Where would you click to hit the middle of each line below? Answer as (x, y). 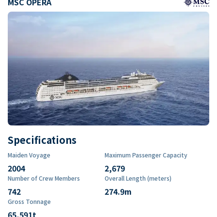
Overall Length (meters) (138, 178)
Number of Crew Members (44, 178)
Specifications (42, 139)
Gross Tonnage (29, 201)
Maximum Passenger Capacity (146, 155)
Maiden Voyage (29, 155)
